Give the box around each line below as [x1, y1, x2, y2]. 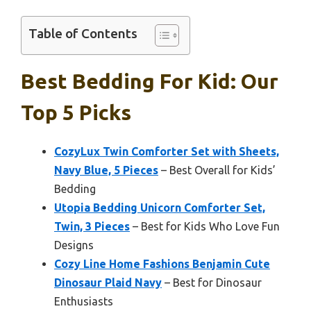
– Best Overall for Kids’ [158, 164, 276, 177]
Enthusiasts [54, 295, 113, 308]
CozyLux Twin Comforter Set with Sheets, [54, 145, 279, 158]
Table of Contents [28, 26, 137, 42]
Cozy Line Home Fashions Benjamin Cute [54, 258, 270, 271]
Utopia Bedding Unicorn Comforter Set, [54, 201, 265, 215]
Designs [54, 239, 94, 252]
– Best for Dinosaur [162, 276, 262, 289]
